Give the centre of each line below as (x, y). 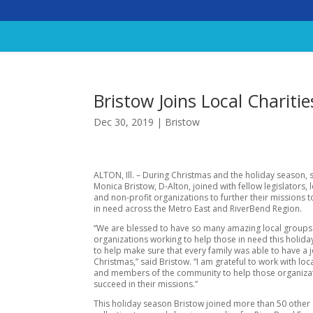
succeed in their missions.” (146, 284)
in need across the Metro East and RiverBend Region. (198, 208)
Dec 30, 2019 (124, 122)
